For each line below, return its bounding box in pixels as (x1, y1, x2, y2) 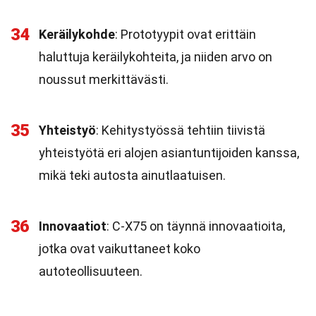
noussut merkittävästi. (39, 72, 169, 87)
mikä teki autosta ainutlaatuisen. (39, 168, 226, 183)
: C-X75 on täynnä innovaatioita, (107, 219, 285, 233)
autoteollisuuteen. (39, 264, 142, 279)
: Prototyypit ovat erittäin (115, 27, 256, 42)
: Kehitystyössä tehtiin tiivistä (96, 123, 265, 138)
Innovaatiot (39, 219, 107, 233)
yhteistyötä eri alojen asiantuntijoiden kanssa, (39, 145, 299, 160)
